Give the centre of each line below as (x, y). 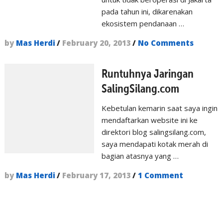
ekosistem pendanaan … (143, 23)
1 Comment (160, 175)
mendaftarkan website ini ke (150, 120)
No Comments (166, 43)
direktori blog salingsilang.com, (154, 132)
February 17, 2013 (96, 175)
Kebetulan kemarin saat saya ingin (160, 108)
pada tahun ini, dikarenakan (147, 11)
